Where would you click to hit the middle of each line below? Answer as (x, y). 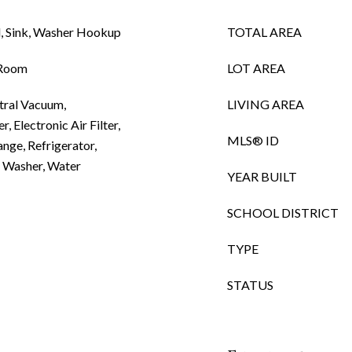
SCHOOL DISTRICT (283, 213)
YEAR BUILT (262, 176)
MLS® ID (253, 140)
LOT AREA (256, 68)
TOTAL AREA (264, 32)
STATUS (250, 285)
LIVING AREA (266, 104)
